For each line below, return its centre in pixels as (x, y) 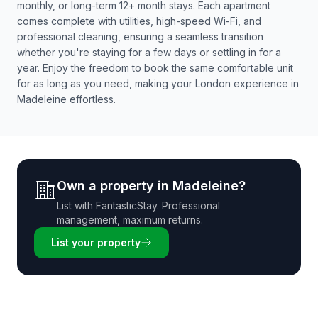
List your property (96, 242)
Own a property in (115, 186)
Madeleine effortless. (66, 99)
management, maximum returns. (130, 220)
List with (76, 205)
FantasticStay (126, 205)
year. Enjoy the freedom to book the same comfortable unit (155, 68)
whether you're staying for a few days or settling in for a (149, 52)
